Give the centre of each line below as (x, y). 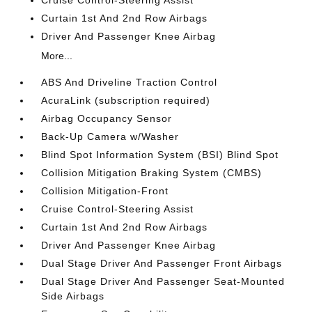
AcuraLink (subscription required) (126, 100)
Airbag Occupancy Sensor (107, 118)
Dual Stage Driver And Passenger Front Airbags (162, 263)
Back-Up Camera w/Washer (110, 136)
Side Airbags (73, 296)
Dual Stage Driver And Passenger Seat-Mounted (163, 281)
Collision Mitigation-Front (105, 191)
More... (57, 56)
